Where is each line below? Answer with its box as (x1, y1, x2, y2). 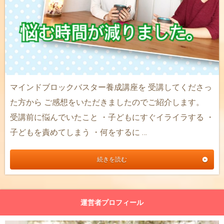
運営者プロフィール (80, 198, 143, 206)
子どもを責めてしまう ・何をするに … (10, 127, 147, 137)
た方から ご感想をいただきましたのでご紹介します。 (10, 97, 212, 107)
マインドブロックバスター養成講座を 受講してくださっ (10, 82, 212, 92)
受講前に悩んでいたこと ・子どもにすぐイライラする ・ (10, 112, 214, 122)
